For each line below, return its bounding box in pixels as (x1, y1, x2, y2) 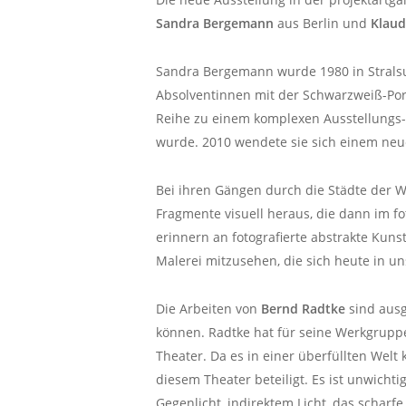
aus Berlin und (277, 14, 371, 32)
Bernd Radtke (261, 300, 345, 317)
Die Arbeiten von (156, 300, 261, 317)
